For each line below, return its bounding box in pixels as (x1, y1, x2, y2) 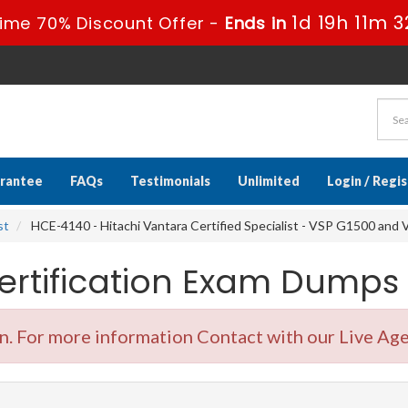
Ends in (221, 12, 294, 35)
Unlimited (238, 173, 300, 189)
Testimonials (130, 173, 210, 189)
